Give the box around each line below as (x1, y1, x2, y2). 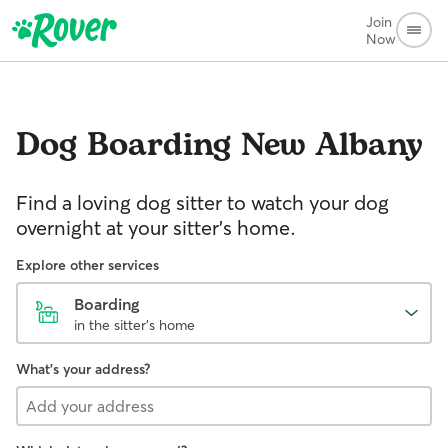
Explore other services (16, 256, 159, 274)
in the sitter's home (74, 316, 195, 334)
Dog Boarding (16, 121, 231, 170)
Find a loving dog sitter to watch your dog (16, 190, 389, 215)
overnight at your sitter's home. (16, 215, 296, 240)
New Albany (241, 121, 423, 170)
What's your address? (16, 360, 150, 378)
